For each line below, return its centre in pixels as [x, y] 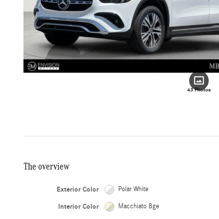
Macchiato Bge [139, 207]
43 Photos [199, 90]
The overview [46, 166]
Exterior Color [78, 190]
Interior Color [79, 207]
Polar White [134, 189]
